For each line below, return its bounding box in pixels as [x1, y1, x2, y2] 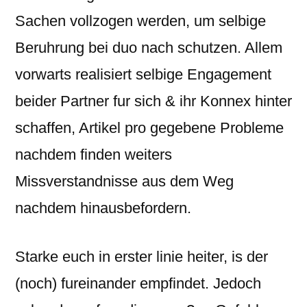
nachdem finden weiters [15, 146, 172, 163]
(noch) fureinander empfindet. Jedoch [15, 275, 261, 292]
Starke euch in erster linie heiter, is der [15, 248, 268, 265]
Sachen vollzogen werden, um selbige [15, 12, 266, 29]
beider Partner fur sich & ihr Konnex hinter [15, 93, 292, 110]
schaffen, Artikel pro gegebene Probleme [15, 119, 284, 136]
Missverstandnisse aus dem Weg [15, 173, 234, 190]
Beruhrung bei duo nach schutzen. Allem [15, 39, 282, 56]
